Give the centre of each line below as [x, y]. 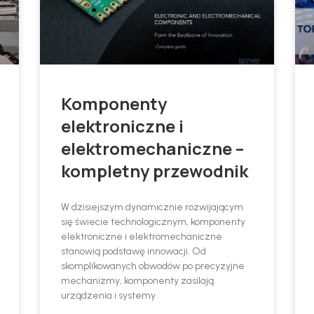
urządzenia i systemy [109, 296]
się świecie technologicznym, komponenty [153, 222]
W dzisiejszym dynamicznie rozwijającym [152, 207]
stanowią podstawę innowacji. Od [134, 252]
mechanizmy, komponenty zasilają [138, 281]
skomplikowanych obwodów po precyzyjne [153, 266]
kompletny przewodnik [155, 171]
